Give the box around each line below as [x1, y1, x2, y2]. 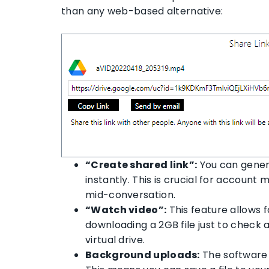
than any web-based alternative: [61, 4, 223, 19]
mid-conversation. [85, 188, 176, 202]
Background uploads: [85, 248, 200, 262]
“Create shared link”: [85, 158, 198, 172]
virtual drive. [85, 233, 145, 247]
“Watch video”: [85, 203, 167, 217]
